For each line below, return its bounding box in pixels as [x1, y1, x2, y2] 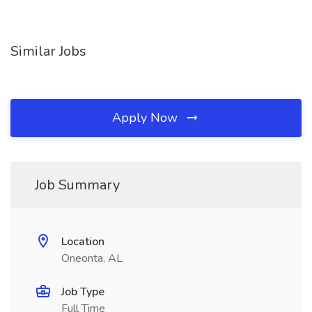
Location [61, 234, 104, 249]
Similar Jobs [10, 42, 86, 61]
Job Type [61, 284, 104, 299]
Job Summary [35, 175, 120, 194]
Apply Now [112, 109, 181, 126]
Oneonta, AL [61, 251, 123, 266]
